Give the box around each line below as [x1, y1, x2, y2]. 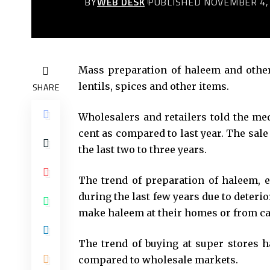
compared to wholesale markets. [78, 254, 238, 266]
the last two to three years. [78, 143, 207, 156]
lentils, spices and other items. [78, 80, 229, 93]
